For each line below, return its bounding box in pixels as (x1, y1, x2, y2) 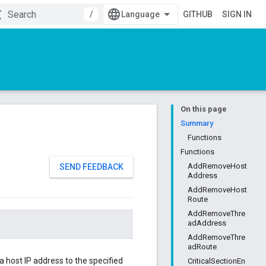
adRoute (188, 242, 217, 251)
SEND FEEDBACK (59, 162, 123, 172)
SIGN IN (222, 9, 252, 19)
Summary (180, 119, 213, 128)
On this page (180, 104, 227, 113)
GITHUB (183, 9, 213, 19)
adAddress (188, 218, 226, 227)
